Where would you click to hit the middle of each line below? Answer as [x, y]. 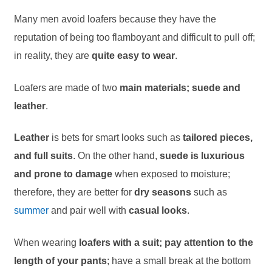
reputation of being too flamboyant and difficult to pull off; [134, 37]
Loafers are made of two [66, 87]
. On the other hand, [115, 156]
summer [31, 211]
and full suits [43, 156]
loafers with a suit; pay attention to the [166, 242]
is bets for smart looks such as [116, 138]
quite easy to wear [133, 55]
